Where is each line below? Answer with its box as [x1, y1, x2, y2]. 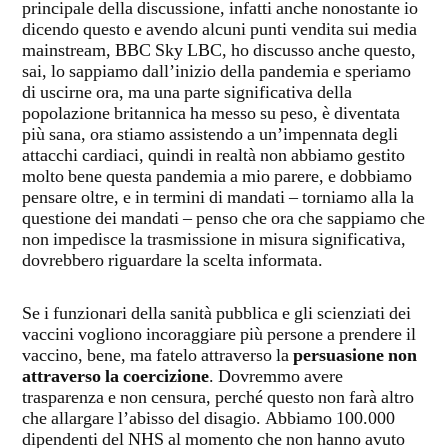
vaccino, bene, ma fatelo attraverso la [22, 345, 293, 368]
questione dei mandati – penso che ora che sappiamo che [22, 208, 425, 231]
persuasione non [293, 345, 417, 368]
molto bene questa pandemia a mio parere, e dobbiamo [22, 166, 412, 189]
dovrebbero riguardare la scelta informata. [22, 250, 323, 273]
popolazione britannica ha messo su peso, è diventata [22, 103, 400, 126]
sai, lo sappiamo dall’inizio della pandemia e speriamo [22, 61, 411, 84]
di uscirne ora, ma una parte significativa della [22, 82, 352, 105]
